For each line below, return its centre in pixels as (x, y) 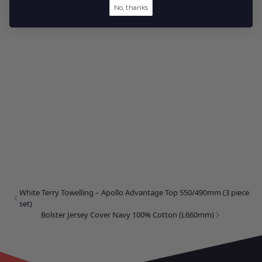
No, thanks (131, 7)
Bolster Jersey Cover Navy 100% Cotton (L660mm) (127, 215)
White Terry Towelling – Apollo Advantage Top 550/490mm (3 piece (134, 193)
